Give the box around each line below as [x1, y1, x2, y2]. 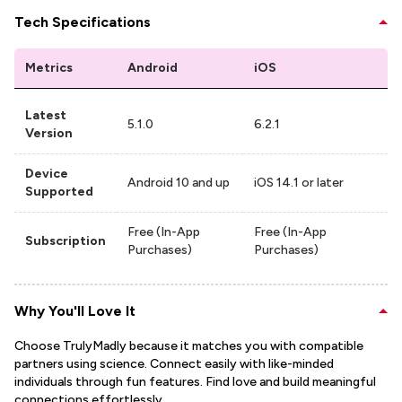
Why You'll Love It [14, 302, 135, 319]
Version [25, 126, 73, 141]
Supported [25, 184, 93, 199]
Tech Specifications [14, 13, 151, 31]
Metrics [25, 60, 73, 75]
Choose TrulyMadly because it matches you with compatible [14, 338, 363, 354]
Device [25, 166, 68, 181]
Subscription [25, 233, 106, 249]
